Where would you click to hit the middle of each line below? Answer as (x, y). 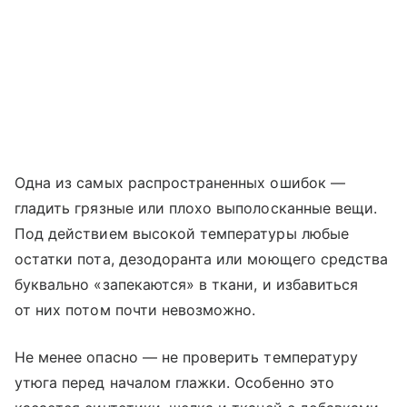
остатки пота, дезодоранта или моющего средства (202, 258)
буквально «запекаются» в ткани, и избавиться (187, 284)
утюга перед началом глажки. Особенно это (174, 382)
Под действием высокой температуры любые (182, 233)
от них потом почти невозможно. (135, 309)
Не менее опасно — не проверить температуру (187, 357)
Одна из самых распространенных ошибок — (180, 182)
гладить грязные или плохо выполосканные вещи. (196, 208)
